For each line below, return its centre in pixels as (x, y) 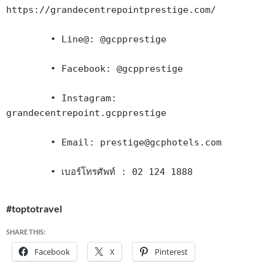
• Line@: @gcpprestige (28, 39)
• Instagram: (28, 98)
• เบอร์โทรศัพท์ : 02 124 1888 (122, 172)
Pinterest (171, 252)
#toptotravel (34, 208)
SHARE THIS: (26, 232)
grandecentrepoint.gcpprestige (86, 113)
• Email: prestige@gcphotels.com (28, 142)
